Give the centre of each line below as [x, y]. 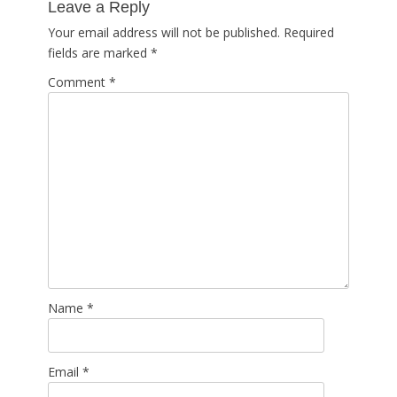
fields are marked [99, 53]
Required [309, 32]
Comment [78, 82]
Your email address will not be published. [164, 32]
